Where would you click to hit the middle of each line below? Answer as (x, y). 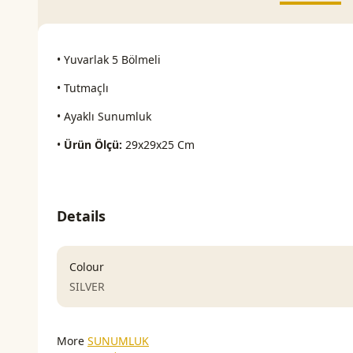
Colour (87, 267)
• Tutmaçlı (84, 88)
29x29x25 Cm (158, 145)
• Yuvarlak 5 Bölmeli (109, 60)
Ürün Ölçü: (93, 145)
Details (81, 216)
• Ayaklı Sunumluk (106, 117)
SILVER (87, 287)
